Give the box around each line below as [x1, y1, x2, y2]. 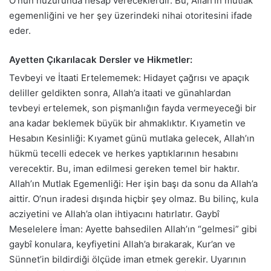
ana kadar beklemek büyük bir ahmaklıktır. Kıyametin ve [9, 117, 246, 129]
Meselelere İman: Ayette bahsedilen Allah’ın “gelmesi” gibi [9, 223, 257, 235]
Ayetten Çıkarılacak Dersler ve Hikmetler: [9, 53, 192, 65]
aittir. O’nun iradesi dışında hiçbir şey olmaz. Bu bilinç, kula [9, 193, 258, 205]
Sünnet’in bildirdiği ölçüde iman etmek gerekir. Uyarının [9, 253, 246, 266]
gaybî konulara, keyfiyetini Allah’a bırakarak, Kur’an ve [9, 238, 235, 250]
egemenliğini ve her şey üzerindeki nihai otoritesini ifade [9, 9, 252, 21]
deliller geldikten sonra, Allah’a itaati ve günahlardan [9, 87, 231, 99]
